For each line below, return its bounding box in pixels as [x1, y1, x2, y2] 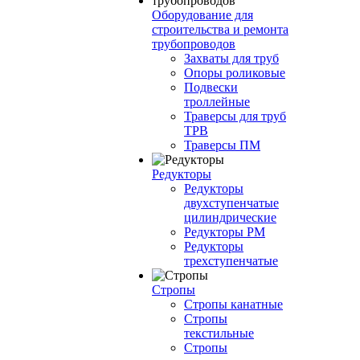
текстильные [184, 326, 254, 340]
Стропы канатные [184, 297, 283, 311]
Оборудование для [152, 8, 253, 22]
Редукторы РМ [184, 225, 265, 239]
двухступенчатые [184, 196, 279, 210]
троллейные [184, 95, 250, 108]
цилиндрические [184, 211, 276, 224]
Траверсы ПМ [184, 138, 260, 152]
